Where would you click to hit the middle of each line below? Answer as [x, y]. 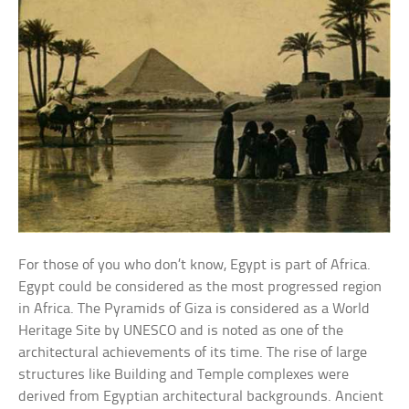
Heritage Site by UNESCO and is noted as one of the [181, 331]
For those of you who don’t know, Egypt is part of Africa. [195, 266]
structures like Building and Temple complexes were [184, 375]
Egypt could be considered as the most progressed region [200, 288]
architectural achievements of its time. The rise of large [193, 353]
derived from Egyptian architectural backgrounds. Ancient [201, 397]
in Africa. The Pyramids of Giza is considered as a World [194, 309]
